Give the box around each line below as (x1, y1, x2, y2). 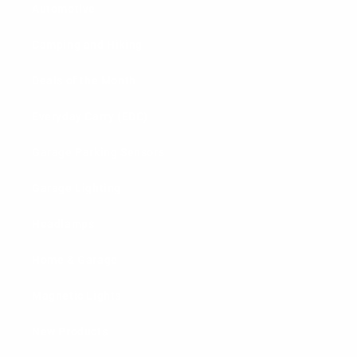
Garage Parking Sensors (32, 146, 165, 159)
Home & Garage (32, 253, 118, 267)
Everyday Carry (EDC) (32, 110, 148, 124)
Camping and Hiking (32, 38, 143, 52)
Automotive (32, 2, 96, 16)
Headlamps (32, 218, 95, 231)
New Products (32, 325, 108, 339)
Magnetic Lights (32, 289, 121, 303)
